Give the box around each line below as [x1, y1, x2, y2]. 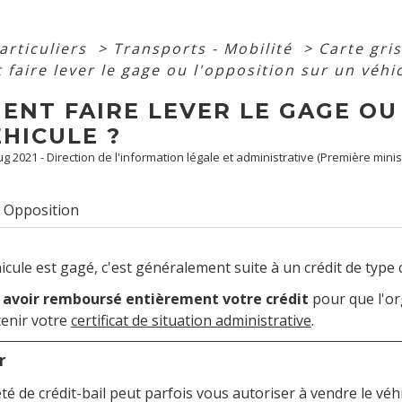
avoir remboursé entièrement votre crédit [2, 288, 309, 309]
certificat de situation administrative [70, 310, 311, 330]
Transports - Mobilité [112, 39, 298, 58]
